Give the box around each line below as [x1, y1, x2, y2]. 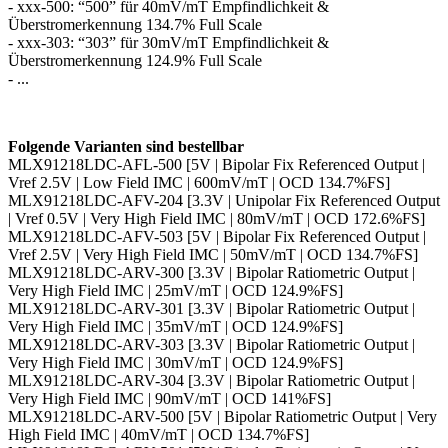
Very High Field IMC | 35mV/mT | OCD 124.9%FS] [8, 318, 343, 336]
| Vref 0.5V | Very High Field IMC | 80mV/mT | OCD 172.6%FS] [8, 210, 425, 228]
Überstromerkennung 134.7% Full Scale [8, 16, 262, 34]
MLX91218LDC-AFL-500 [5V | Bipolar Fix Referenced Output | [8, 156, 425, 174]
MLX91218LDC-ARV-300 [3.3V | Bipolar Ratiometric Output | [8, 264, 415, 282]
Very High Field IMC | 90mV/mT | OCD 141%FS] [8, 390, 331, 408]
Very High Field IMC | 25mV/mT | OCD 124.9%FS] [8, 282, 343, 300]
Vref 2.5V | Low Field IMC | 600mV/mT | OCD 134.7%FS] [8, 174, 390, 192]
